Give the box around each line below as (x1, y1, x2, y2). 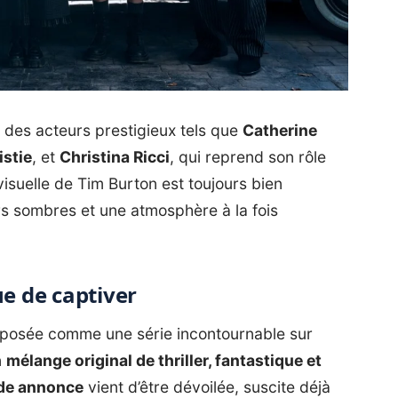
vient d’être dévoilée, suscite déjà (84, 377, 330, 396)
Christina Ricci (60, 147, 170, 166)
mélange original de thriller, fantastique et (6, 350, 322, 370)
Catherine (243, 120, 317, 139)
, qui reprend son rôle (170, 147, 326, 166)
